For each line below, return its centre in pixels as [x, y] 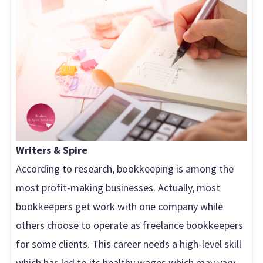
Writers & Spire [52, 150]
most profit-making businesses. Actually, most [118, 188]
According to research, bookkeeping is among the [125, 169]
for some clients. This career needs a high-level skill [129, 244]
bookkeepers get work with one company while [120, 207]
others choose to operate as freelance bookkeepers [130, 225]
